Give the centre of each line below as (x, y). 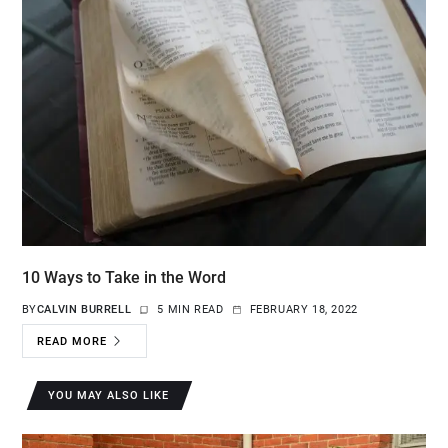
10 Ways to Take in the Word (123, 278)
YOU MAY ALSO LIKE (109, 396)
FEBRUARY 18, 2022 (303, 310)
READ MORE (72, 341)
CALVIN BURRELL (84, 310)
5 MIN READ (190, 310)
